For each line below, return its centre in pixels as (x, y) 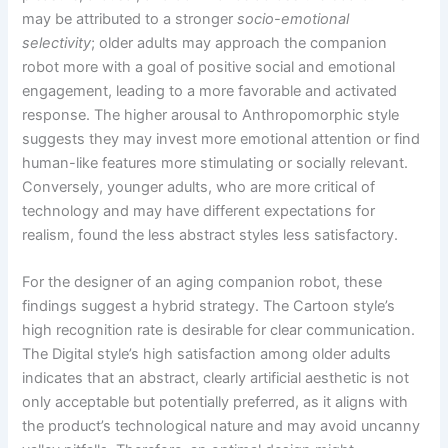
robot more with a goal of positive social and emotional (209, 66)
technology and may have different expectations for (199, 210)
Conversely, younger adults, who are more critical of (199, 186)
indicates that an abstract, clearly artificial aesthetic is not (216, 378)
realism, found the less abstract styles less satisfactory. (210, 234)
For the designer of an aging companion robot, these (202, 282)
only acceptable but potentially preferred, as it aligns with (215, 402)
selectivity (57, 42)
